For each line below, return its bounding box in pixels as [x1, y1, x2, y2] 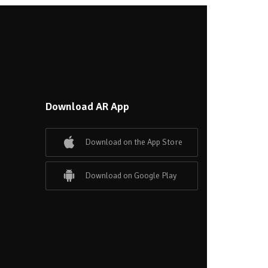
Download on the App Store [85, 137, 182, 148]
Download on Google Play [85, 170, 176, 181]
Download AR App [45, 100, 129, 114]
